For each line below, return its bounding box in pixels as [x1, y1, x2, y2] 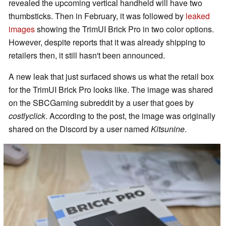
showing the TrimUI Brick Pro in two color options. [35, 23, 214, 35]
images [9, 23, 35, 35]
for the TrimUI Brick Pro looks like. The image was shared [9, 84, 213, 96]
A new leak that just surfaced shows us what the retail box [9, 71, 214, 83]
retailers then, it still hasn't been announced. [9, 49, 165, 62]
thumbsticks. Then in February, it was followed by [9, 10, 186, 22]
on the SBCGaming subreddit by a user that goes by [9, 97, 194, 109]
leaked [186, 10, 210, 22]
